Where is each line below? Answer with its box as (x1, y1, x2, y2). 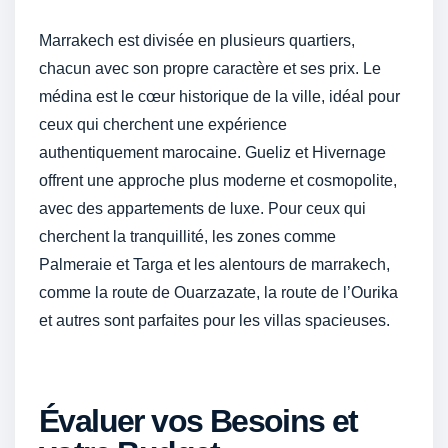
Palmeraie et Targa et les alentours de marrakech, (39, 255, 390, 273)
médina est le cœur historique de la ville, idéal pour (39, 87, 400, 105)
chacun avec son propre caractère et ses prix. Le (39, 59, 381, 77)
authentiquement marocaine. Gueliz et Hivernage (39, 143, 386, 161)
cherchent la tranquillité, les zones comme (39, 227, 336, 245)
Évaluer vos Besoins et (39, 403, 358, 440)
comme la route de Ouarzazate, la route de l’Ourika (39, 283, 398, 301)
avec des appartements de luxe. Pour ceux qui (39, 199, 366, 217)
